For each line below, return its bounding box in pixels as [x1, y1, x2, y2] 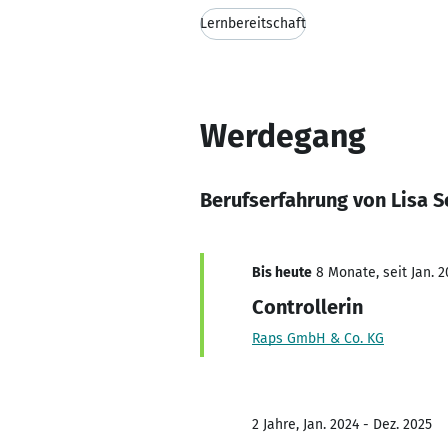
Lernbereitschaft [200, 15, 306, 32]
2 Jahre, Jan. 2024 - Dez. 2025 [252, 416, 432, 433]
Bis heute [252, 264, 312, 281]
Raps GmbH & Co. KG [252, 330, 384, 347]
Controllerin [252, 295, 363, 319]
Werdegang [200, 117, 366, 155]
